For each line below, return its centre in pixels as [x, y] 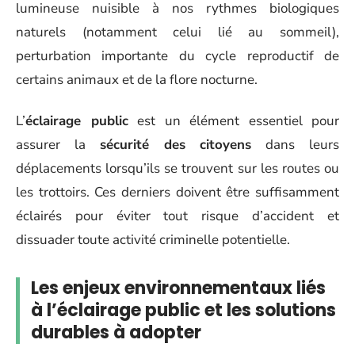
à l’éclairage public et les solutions [183, 310]
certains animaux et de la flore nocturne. [137, 79]
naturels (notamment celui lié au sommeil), [177, 32]
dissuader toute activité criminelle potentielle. [153, 240]
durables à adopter [116, 332]
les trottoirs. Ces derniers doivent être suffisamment [177, 192]
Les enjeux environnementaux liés [178, 288]
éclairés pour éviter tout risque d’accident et [177, 216]
